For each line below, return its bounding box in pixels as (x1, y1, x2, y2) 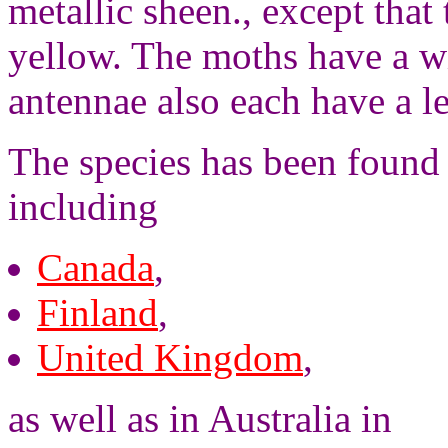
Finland (37, 291, 158, 334)
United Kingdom (37, 336, 303, 379)
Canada (37, 246, 154, 289)
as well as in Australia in (8, 397, 392, 440)
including (8, 185, 158, 228)
